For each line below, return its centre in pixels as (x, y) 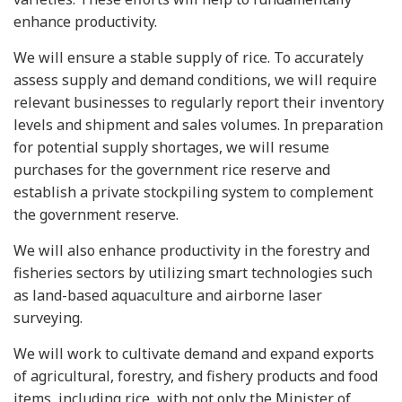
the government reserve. (96, 214)
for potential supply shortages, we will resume (171, 147)
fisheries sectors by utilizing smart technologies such (193, 273)
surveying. (48, 318)
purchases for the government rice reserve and (172, 170)
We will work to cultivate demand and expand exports (194, 354)
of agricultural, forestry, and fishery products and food (196, 376)
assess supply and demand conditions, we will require (195, 80)
